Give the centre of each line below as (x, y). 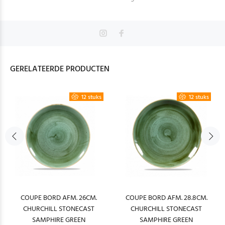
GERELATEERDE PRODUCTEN (60, 69)
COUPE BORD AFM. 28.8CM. (166, 198)
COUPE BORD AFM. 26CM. (59, 198)
